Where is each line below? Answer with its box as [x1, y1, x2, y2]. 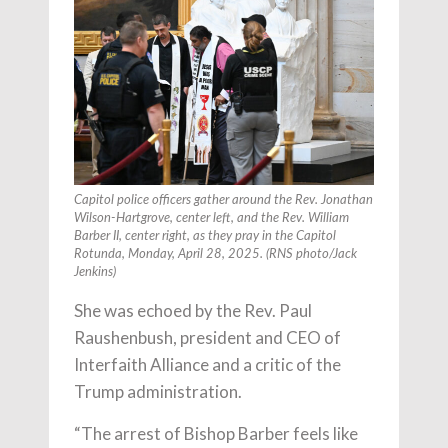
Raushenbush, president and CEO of [74, 326, 341, 348]
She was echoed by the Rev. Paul [74, 299, 312, 321]
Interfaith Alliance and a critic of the [74, 353, 341, 375]
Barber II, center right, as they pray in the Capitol [74, 229, 336, 243]
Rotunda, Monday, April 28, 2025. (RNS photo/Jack [74, 247, 357, 261]
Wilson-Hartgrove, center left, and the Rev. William [74, 211, 349, 225]
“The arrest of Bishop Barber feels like [74, 422, 358, 444]
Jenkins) [74, 265, 116, 279]
